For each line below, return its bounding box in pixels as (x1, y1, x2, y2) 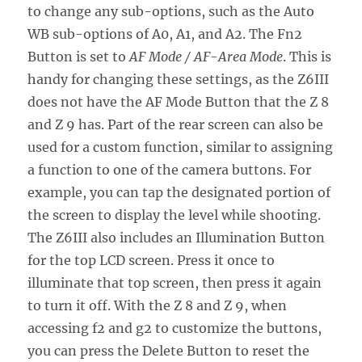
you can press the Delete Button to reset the (27, 343, 310, 360)
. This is (283, 48, 332, 65)
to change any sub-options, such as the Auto (27, 3, 315, 20)
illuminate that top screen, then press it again (27, 275, 322, 292)
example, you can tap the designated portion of (27, 184, 331, 201)
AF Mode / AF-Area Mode (126, 48, 284, 65)
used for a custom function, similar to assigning (27, 139, 334, 156)
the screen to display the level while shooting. (27, 207, 322, 224)
